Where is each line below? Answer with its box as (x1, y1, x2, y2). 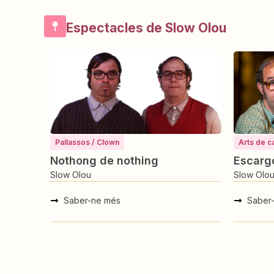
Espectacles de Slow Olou (66, 20, 226, 36)
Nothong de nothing (50, 154, 158, 168)
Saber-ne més (64, 195, 120, 206)
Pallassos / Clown (55, 138, 119, 147)
